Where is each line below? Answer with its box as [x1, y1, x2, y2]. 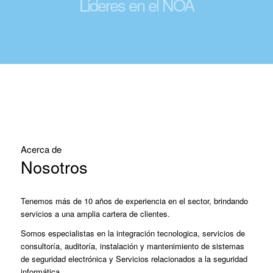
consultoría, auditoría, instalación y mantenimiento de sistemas [20, 239, 244, 252]
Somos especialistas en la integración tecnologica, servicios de [20, 227, 245, 239]
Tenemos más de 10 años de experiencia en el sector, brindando [20, 194, 248, 207]
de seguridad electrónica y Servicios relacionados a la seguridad [20, 252, 247, 264]
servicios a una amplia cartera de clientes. [20, 207, 170, 219]
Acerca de [20, 143, 62, 155]
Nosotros [20, 154, 88, 179]
